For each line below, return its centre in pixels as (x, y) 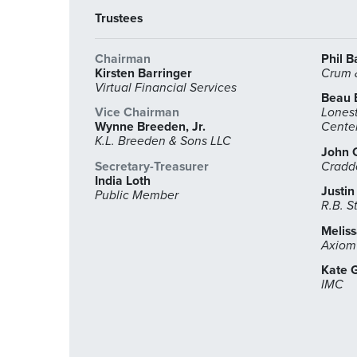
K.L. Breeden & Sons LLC (163, 141)
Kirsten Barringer (143, 73)
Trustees (119, 18)
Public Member (137, 195)
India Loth (123, 180)
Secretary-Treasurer (152, 166)
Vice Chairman (137, 113)
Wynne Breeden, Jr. (150, 127)
